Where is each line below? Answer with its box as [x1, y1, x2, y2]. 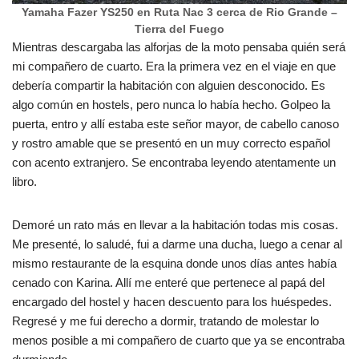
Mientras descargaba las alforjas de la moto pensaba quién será [12, 40, 345, 54]
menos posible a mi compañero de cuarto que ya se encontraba [12, 333, 345, 347]
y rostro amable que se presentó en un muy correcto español [12, 136, 330, 150]
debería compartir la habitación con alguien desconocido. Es [12, 79, 325, 92]
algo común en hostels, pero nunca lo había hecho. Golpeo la [12, 98, 330, 111]
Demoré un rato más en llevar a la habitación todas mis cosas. [12, 218, 338, 232]
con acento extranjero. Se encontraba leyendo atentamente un [12, 155, 336, 169]
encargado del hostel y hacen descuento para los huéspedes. [12, 295, 332, 309]
